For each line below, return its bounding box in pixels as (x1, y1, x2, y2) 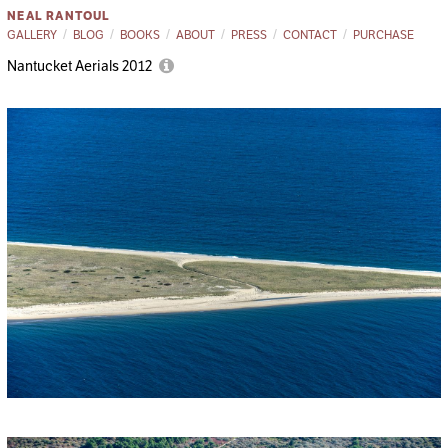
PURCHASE (353, 26, 415, 42)
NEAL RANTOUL (7, 7, 111, 23)
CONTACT (283, 26, 338, 42)
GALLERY (7, 26, 58, 42)
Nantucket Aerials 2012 (7, 57, 156, 76)
